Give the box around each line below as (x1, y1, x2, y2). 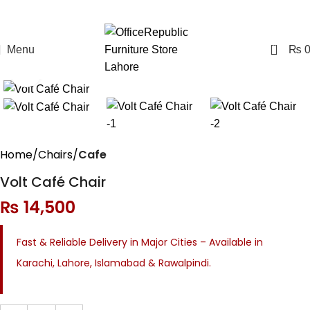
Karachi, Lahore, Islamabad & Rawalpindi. (17, 255, 211, 270)
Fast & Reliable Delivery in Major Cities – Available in (17, 235, 263, 249)
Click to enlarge (41, 65, 116, 77)
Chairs (38, 146, 73, 163)
